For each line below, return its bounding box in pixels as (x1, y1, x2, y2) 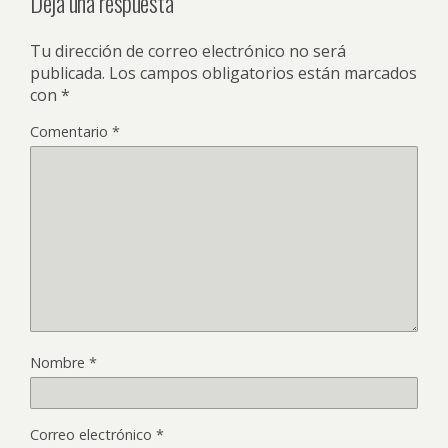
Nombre (30, 353, 89, 373)
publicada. (30, 62, 105, 85)
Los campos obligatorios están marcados (109, 62, 417, 85)
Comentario (30, 122, 112, 142)
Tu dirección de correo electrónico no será (30, 40, 346, 63)
